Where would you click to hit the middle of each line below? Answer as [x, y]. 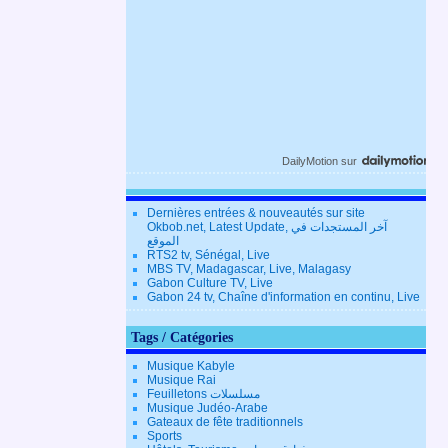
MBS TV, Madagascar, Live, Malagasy [249, 269]
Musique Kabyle [191, 366]
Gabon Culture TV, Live [210, 283]
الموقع [163, 241]
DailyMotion [310, 161]
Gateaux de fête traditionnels [225, 422]
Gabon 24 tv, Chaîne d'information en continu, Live [283, 297]
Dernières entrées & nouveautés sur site [256, 213]
